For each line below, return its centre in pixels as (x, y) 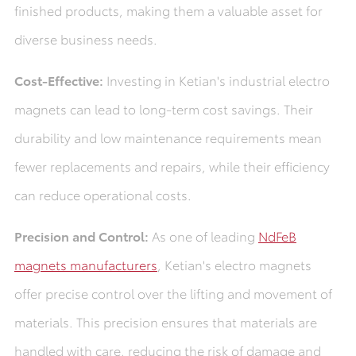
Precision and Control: (81, 236)
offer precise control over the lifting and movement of (173, 293)
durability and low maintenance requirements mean (168, 137)
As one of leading (203, 236)
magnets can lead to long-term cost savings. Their (163, 109)
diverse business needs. (85, 39)
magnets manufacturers (85, 265)
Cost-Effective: (58, 80)
